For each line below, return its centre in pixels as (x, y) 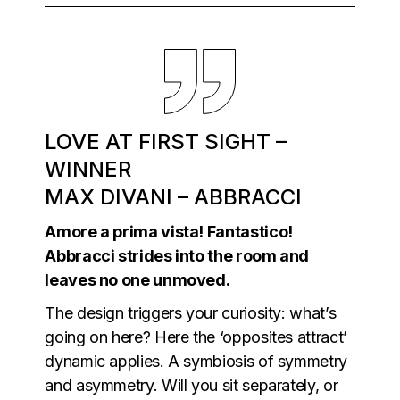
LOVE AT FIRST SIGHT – (166, 141)
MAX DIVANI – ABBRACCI (174, 196)
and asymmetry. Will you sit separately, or (192, 385)
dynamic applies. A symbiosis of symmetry (196, 361)
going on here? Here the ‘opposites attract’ (196, 337)
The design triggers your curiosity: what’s (191, 312)
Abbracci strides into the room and (177, 255)
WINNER (88, 169)
